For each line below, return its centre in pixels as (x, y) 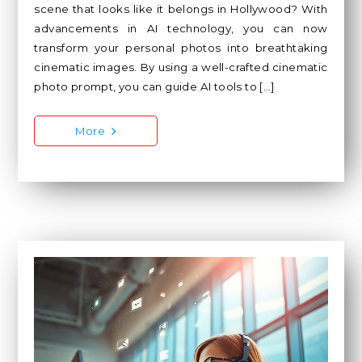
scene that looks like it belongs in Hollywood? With (181, 9)
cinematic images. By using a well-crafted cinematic (181, 67)
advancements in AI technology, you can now (181, 29)
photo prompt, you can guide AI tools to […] (155, 87)
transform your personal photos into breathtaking (181, 48)
